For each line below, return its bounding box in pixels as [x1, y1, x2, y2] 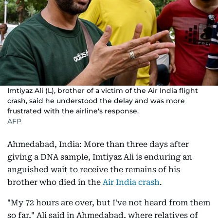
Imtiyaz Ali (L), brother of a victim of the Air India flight [7, 86, 198, 95]
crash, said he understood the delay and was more [7, 96, 185, 105]
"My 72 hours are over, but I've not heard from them [7, 198, 210, 207]
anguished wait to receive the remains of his [7, 165, 180, 174]
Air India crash [103, 178, 160, 187]
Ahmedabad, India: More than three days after [7, 140, 189, 149]
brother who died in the [7, 178, 103, 187]
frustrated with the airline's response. [7, 107, 139, 115]
